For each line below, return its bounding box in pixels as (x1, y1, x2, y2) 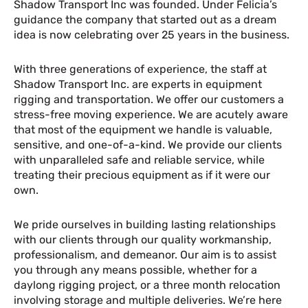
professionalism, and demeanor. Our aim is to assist (14, 248, 276, 261)
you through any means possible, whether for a (14, 263, 257, 276)
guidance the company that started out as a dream (14, 13, 276, 26)
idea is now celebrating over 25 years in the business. (14, 28, 289, 41)
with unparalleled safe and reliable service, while (14, 153, 265, 166)
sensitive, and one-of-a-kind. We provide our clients (14, 138, 282, 151)
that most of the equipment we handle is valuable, (14, 123, 272, 136)
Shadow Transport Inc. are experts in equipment (14, 78, 262, 91)
